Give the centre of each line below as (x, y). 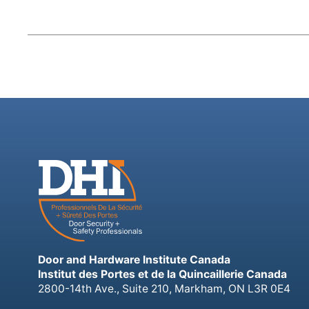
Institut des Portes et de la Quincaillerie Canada (162, 274)
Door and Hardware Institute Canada (134, 259)
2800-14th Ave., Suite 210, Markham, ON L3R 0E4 (164, 288)
